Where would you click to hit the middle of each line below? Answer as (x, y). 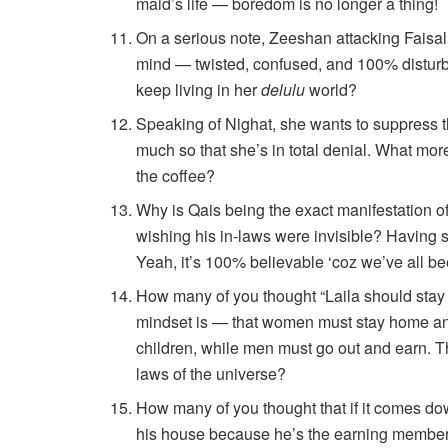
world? (331, 89)
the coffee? (176, 175)
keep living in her (199, 89)
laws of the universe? (211, 373)
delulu (283, 89)
